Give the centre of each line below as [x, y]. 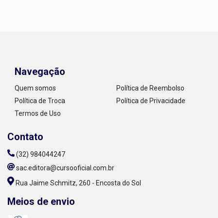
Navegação [40, 72]
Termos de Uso [38, 114]
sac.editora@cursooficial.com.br [65, 168]
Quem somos [35, 88]
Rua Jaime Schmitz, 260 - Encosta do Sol [78, 183]
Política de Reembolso [150, 88]
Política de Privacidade [151, 101]
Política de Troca [40, 101]
